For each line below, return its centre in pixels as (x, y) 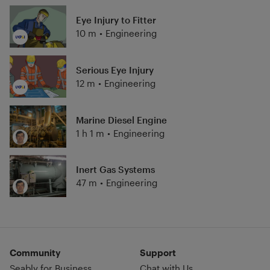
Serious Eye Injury (115, 70)
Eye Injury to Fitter (116, 20)
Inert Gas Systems (115, 170)
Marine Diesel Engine (121, 120)
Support (158, 252)
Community (35, 252)
